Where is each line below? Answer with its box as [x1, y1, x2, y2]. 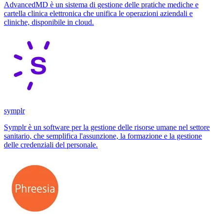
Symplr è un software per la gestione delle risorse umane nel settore [4, 123, 210, 131]
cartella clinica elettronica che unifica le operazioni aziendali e [4, 9, 193, 18]
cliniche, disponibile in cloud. [4, 18, 94, 26]
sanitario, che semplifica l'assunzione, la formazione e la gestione [4, 131, 202, 140]
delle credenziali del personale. [4, 140, 98, 149]
